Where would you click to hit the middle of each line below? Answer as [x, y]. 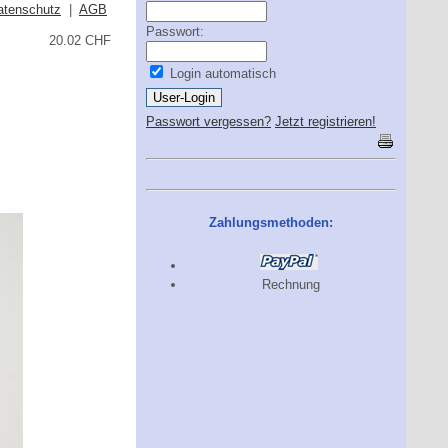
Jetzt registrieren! [325, 121]
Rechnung [291, 285]
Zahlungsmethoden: [271, 222]
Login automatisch [221, 73]
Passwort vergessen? [208, 121]
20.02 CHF [80, 40]
